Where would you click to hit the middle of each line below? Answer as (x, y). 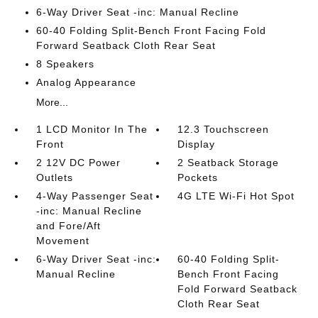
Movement (62, 241)
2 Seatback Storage (229, 163)
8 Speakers (65, 64)
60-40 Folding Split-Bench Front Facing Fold (151, 31)
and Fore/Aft (68, 226)
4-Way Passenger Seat (94, 196)
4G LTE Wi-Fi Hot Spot (236, 196)
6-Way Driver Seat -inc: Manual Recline (137, 12)
